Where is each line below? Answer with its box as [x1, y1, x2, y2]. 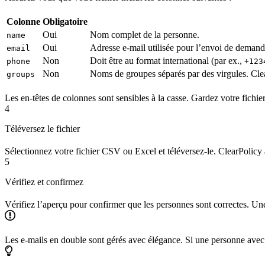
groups [7, 70, 35, 79]
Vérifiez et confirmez [5, 177, 83, 188]
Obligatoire [43, 17, 88, 27]
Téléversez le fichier [5, 124, 80, 134]
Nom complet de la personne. [90, 30, 199, 40]
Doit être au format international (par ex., [90, 56, 244, 66]
